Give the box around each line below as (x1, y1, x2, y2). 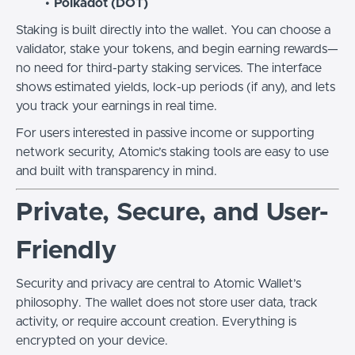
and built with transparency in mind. (16, 165, 217, 177)
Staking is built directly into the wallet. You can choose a (16, 24, 330, 36)
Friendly (16, 239, 116, 264)
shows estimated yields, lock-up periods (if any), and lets (16, 81, 335, 94)
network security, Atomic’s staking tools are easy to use (16, 146, 329, 158)
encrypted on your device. (16, 334, 168, 347)
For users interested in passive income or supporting (16, 127, 315, 139)
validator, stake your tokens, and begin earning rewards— (16, 43, 338, 55)
